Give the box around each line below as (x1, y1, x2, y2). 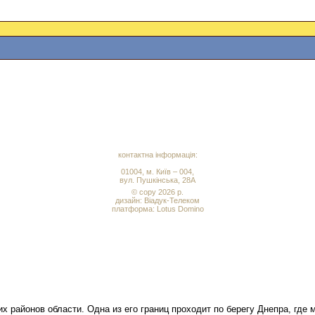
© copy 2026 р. (131, 188, 184, 196)
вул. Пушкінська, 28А (120, 176, 195, 184)
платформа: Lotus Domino (111, 205, 204, 213)
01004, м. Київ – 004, (121, 167, 194, 176)
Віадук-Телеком (144, 196, 200, 205)
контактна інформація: (117, 150, 198, 159)
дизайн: (115, 196, 144, 205)
